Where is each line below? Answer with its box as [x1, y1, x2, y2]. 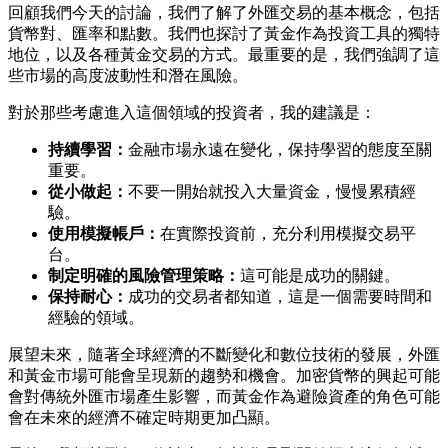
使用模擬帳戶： [48, 224, 160, 242]
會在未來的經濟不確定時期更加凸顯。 [8, 408, 280, 426]
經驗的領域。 [48, 308, 144, 326]
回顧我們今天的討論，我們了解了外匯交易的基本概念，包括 [8, 3, 440, 21]
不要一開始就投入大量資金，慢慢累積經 [128, 182, 416, 200]
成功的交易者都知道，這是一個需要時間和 [128, 287, 432, 305]
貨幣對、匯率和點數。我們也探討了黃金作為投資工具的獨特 [8, 24, 440, 42]
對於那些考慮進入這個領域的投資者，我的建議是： [8, 103, 376, 121]
